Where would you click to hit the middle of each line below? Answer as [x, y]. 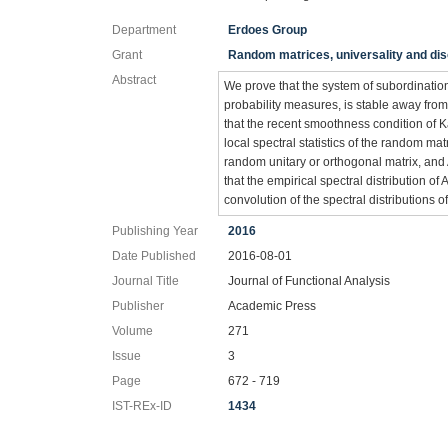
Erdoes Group [268, 29]
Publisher [138, 305]
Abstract [134, 79]
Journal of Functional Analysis [309, 280]
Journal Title [145, 280]
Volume [132, 330]
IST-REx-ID [142, 405]
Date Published [154, 255]
